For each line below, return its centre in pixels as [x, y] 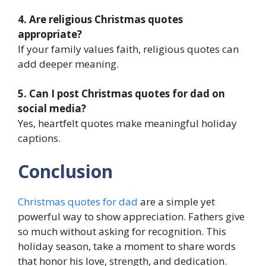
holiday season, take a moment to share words [127, 246]
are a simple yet [178, 201]
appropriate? [50, 34]
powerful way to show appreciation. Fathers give [131, 216]
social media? [52, 109]
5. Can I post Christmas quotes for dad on [121, 94]
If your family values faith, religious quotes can [128, 49]
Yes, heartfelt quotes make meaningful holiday [127, 123]
